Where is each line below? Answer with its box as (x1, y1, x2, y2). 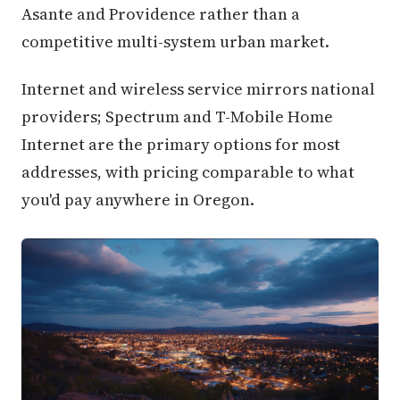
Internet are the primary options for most (21, 133, 340, 156)
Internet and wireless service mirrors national (21, 78, 375, 101)
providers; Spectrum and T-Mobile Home (21, 105, 333, 129)
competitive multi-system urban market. (21, 30, 329, 54)
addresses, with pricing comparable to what (21, 161, 354, 184)
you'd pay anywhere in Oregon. (21, 188, 254, 212)
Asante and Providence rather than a (21, 3, 300, 26)
